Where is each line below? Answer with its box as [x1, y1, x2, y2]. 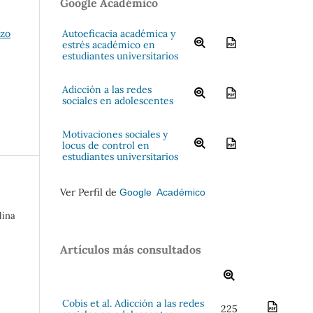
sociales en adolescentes [62, 94, 173, 107]
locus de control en [62, 138, 150, 152]
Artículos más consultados [60, 242, 201, 256]
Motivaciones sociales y [62, 127, 168, 140]
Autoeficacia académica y [62, 27, 175, 40]
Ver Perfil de [60, 185, 119, 198]
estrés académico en [62, 38, 155, 51]
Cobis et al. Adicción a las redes [62, 297, 204, 310]
